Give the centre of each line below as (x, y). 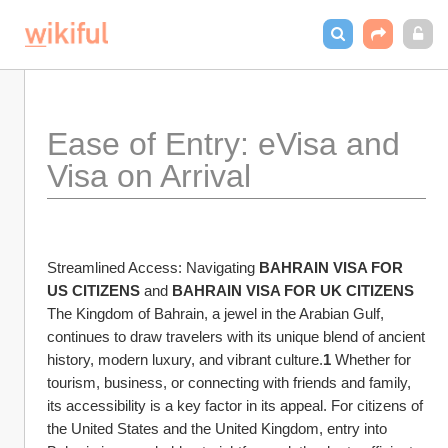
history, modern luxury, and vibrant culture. (185, 359)
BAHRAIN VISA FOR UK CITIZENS (293, 290)
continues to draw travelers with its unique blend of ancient (236, 336)
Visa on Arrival (149, 176)
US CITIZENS (93, 290)
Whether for (371, 359)
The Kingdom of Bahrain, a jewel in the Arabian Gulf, (215, 313)
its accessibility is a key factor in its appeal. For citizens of (235, 405)
